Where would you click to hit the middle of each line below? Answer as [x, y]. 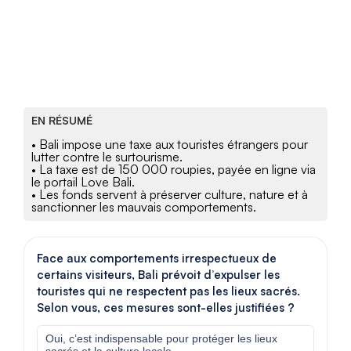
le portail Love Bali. [83, 182]
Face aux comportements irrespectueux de [157, 259]
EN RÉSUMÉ [62, 121]
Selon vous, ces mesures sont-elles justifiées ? [166, 308]
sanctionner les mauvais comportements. [144, 207]
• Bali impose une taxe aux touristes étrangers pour [170, 145]
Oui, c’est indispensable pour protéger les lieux [161, 339]
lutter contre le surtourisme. [107, 157]
